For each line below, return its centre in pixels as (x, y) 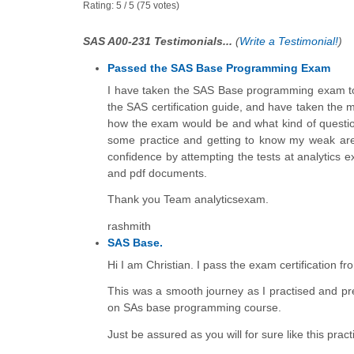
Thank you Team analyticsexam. (188, 200)
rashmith (129, 226)
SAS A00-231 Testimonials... (159, 41)
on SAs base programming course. (194, 308)
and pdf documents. (157, 173)
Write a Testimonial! (289, 41)
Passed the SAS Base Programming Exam (219, 68)
